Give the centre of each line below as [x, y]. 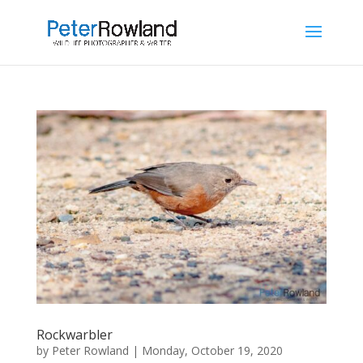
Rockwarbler [74, 334]
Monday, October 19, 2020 [212, 350]
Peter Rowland [90, 350]
